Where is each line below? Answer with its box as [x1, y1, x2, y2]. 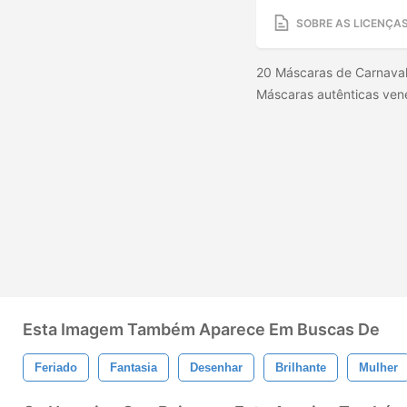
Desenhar [190, 361, 243, 374]
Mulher [359, 361, 398, 374]
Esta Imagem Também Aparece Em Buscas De [23, 320, 380, 339]
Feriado [35, 361, 77, 374]
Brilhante [275, 361, 326, 374]
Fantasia [110, 361, 157, 374]
